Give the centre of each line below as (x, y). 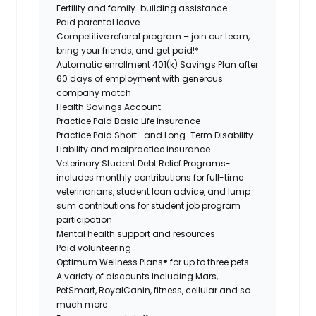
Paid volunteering (94, 248)
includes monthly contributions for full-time (150, 177)
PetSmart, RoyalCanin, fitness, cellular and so (154, 290)
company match (94, 92)
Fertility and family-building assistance (142, 8)
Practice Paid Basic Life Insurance (129, 121)
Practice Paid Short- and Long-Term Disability (155, 135)
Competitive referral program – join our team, (153, 36)
